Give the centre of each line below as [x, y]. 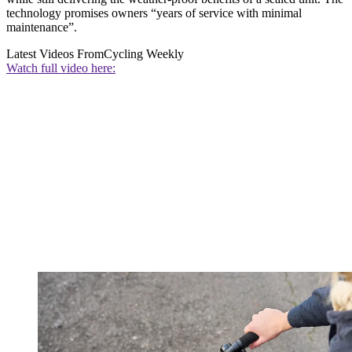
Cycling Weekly [144, 53]
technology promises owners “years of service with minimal [154, 13]
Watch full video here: [61, 68]
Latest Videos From [55, 53]
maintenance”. [42, 27]
